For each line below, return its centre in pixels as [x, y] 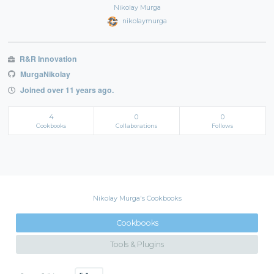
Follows [223, 125]
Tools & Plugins [137, 245]
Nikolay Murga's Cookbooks [137, 198]
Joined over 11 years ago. [66, 90]
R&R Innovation [47, 58]
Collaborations [137, 125]
